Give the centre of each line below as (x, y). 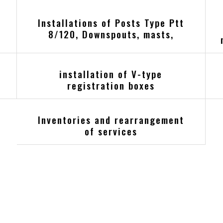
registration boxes (111, 86)
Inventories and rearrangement (111, 120)
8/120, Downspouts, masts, (111, 34)
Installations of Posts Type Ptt (111, 22)
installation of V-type (111, 74)
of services (111, 131)
